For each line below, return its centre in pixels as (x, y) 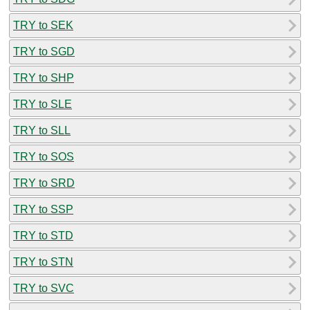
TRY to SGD (44, 51)
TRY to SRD (44, 183)
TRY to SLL (42, 130)
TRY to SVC (44, 288)
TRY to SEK (43, 25)
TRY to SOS (44, 156)
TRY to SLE (43, 104)
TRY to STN (43, 262)
